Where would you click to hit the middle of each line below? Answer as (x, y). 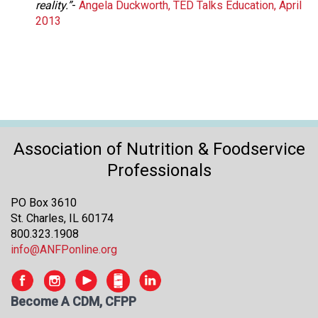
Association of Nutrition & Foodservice (159, 149)
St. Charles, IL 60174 (62, 219)
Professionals (159, 171)
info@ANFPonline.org (64, 250)
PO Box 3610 (44, 203)
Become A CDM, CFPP (73, 302)
